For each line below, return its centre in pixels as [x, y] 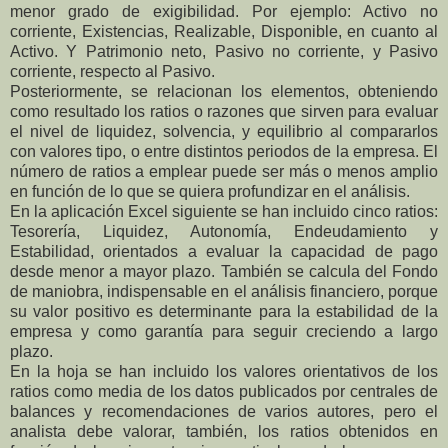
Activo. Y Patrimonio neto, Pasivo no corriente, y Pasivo [224, 51]
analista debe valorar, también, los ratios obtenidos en [224, 431]
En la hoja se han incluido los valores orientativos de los [224, 371]
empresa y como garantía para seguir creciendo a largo [224, 331]
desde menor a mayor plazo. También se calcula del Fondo [224, 271]
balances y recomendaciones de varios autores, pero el [224, 411]
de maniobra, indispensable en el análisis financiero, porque [224, 291]
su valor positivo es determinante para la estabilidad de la [224, 311]
